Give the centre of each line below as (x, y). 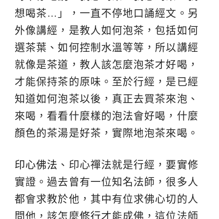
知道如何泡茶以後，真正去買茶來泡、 (107, 98)
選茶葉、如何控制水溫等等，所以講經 (107, 47)
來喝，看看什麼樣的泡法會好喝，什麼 (107, 115)
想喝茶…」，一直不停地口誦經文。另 (107, 13)
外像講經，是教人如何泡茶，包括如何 (107, 30)
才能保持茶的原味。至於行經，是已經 (107, 81)
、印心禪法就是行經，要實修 (128, 164)
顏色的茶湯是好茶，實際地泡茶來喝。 (107, 132)
